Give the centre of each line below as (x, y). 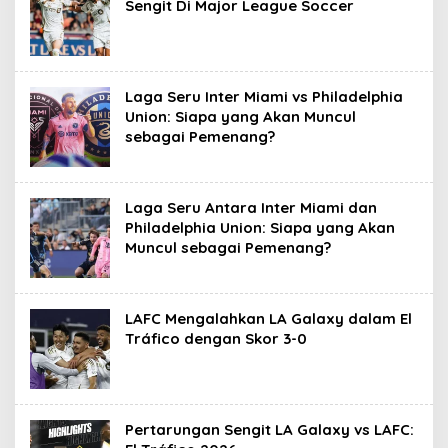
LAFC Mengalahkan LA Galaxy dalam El (268, 318)
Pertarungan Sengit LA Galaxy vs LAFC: (269, 429)
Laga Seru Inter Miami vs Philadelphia (264, 96)
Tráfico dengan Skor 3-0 (216, 338)
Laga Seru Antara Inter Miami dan (251, 207)
